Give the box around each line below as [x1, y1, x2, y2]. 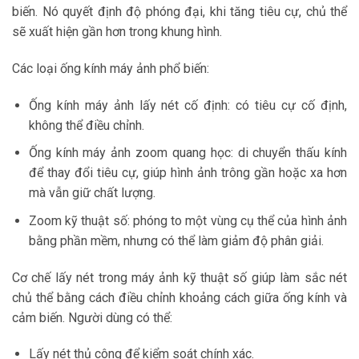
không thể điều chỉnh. [28, 117, 144, 133]
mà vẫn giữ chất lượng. [28, 185, 155, 201]
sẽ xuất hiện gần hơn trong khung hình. [12, 24, 222, 40]
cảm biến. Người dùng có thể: [12, 309, 172, 325]
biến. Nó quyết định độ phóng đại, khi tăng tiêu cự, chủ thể [12, 4, 347, 20]
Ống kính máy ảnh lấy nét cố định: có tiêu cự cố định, [28, 97, 347, 113]
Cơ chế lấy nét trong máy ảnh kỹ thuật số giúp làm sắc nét [12, 269, 347, 285]
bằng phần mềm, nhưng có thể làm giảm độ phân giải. [28, 232, 324, 248]
